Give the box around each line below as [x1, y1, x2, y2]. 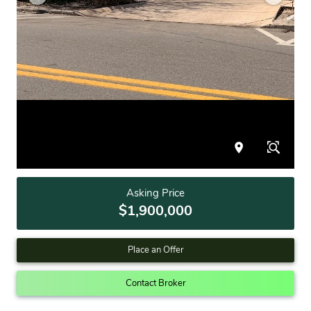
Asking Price [126, 186, 185, 201]
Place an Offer [127, 244, 184, 257]
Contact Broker [125, 276, 186, 289]
